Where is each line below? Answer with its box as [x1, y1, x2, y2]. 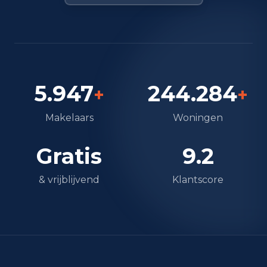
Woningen [173, 112, 223, 123]
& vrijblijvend [39, 174, 100, 185]
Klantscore [172, 174, 223, 185]
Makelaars [45, 112, 94, 123]
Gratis [36, 143, 102, 169]
